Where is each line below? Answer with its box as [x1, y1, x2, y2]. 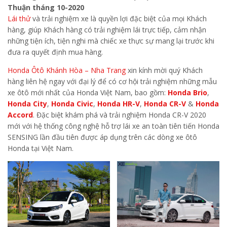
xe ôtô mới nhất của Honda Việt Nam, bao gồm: [8, 88, 168, 97]
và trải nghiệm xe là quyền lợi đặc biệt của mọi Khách [30, 14, 207, 23]
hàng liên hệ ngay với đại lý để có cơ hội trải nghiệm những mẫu [8, 77, 217, 86]
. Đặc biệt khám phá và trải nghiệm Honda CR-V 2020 [33, 110, 206, 120]
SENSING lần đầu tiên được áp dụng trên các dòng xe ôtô [8, 132, 197, 142]
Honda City [8, 99, 47, 108]
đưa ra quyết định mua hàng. [8, 47, 103, 57]
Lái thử [8, 14, 30, 23]
